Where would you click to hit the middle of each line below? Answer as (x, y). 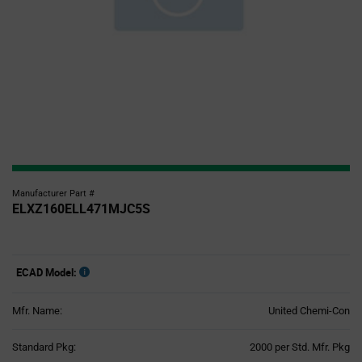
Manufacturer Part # (53, 194)
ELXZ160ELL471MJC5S (81, 208)
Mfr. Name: (37, 311)
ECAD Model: (46, 272)
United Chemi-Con (309, 311)
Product (202, 346)
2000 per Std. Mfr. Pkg (300, 347)
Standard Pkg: (44, 347)
